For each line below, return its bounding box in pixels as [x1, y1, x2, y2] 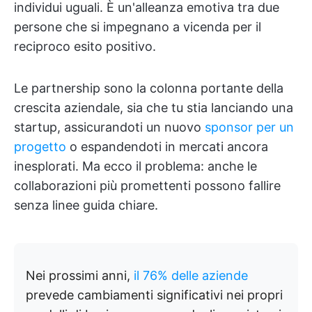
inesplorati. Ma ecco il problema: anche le [14, 159, 257, 173]
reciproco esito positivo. [14, 39, 156, 54]
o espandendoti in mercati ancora [66, 139, 268, 154]
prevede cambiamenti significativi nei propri [26, 288, 283, 302]
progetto [14, 139, 66, 154]
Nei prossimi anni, [26, 268, 134, 283]
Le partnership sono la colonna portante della [14, 81, 283, 95]
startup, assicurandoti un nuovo [14, 120, 205, 134]
